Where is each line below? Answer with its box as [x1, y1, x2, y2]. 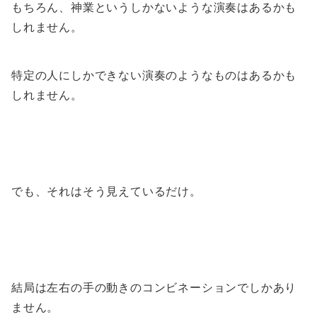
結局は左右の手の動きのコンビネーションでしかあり [11, 280, 297, 294]
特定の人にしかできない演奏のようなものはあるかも [11, 68, 297, 82]
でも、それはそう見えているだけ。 [11, 184, 202, 198]
